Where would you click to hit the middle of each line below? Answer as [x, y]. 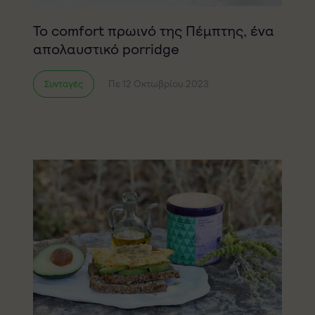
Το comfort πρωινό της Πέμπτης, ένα [153, 31]
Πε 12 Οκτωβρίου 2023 [158, 84]
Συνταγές [63, 84]
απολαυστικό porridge [106, 49]
